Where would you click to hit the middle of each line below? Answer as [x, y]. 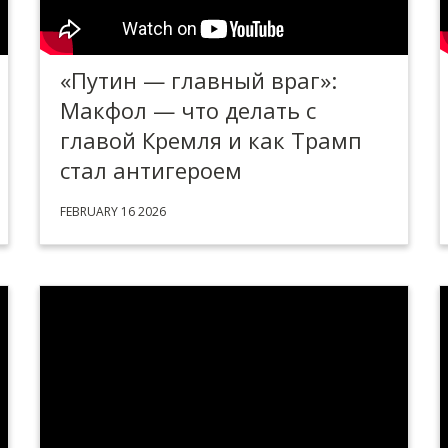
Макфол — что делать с [188, 110]
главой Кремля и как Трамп [211, 140]
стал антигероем [151, 170]
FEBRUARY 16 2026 [113, 211]
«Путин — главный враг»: [198, 80]
